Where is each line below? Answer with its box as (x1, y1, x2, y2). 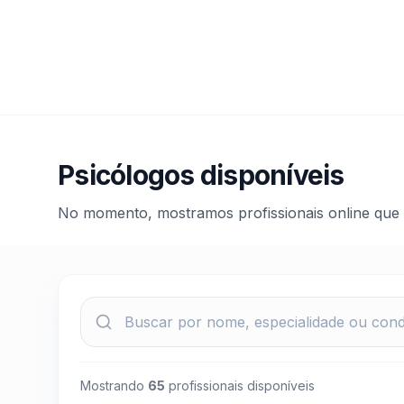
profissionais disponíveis (165, 377, 315, 393)
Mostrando (80, 377, 148, 393)
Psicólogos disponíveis (58, 158, 344, 191)
